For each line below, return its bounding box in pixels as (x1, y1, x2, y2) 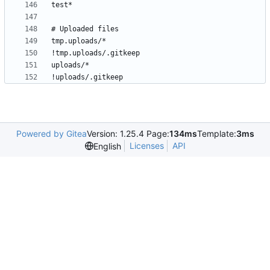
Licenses (129, 140, 164, 151)
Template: (196, 128, 236, 139)
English (93, 140, 121, 151)
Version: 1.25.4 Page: (86, 128, 169, 139)
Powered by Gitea (16, 128, 87, 139)
